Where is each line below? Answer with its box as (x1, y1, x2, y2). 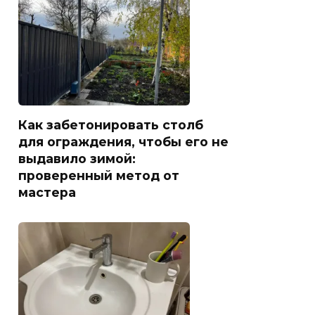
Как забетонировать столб (18, 117, 203, 132)
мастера (18, 184, 76, 200)
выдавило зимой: (18, 150, 136, 166)
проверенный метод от (18, 167, 179, 183)
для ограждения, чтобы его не (18, 134, 229, 149)
